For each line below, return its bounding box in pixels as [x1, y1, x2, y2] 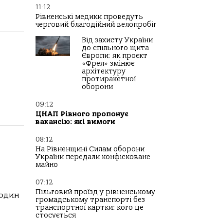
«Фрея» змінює [82, 59, 134, 68]
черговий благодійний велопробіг [36, 20, 157, 29]
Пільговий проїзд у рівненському [36, 188, 155, 196]
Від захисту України [82, 36, 153, 44]
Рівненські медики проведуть [36, 13, 143, 21]
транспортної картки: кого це [36, 203, 144, 212]
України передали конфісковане [36, 153, 150, 161]
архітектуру [82, 67, 126, 75]
